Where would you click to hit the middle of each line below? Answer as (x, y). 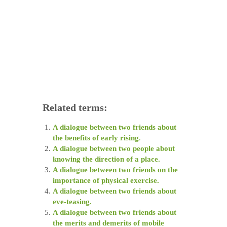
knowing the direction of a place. (106, 159)
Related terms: (75, 108)
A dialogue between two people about (114, 149)
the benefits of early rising (96, 138)
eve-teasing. (72, 202)
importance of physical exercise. (106, 181)
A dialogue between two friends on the (115, 170)
